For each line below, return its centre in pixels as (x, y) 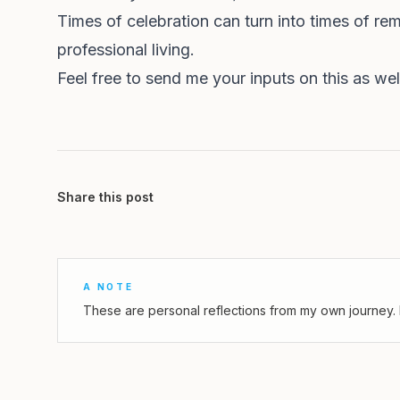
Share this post (105, 197)
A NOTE (108, 287)
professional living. (126, 50)
